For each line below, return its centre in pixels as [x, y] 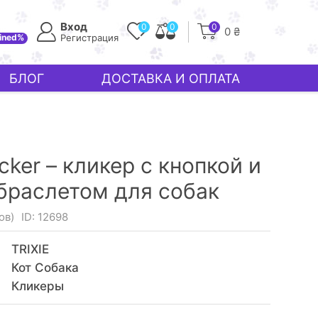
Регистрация [89, 38]
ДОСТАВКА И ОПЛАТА [171, 78]
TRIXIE [30, 249]
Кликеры [37, 286]
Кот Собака [45, 268]
